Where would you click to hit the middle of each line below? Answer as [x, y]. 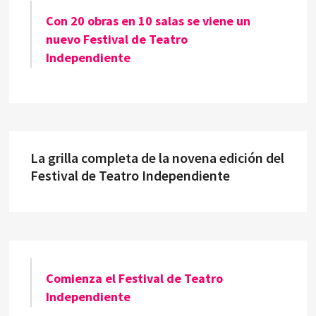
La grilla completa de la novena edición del [158, 157]
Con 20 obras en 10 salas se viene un [148, 20]
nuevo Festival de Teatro [117, 39]
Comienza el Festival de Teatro [135, 278]
